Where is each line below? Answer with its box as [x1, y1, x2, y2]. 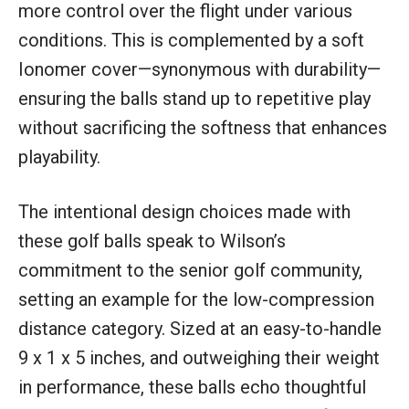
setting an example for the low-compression [18, 288, 374, 310]
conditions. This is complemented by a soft [18, 28, 364, 51]
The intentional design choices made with [18, 200, 351, 223]
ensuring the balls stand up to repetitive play [18, 87, 371, 110]
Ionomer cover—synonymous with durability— [18, 58, 381, 80]
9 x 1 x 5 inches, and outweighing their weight [18, 346, 380, 369]
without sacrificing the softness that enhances [18, 116, 387, 139]
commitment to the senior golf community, [18, 258, 362, 281]
